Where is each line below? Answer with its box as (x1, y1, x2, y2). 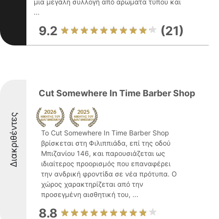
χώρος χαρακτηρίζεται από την (41, 180, 143, 188)
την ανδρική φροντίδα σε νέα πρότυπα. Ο (41, 170, 177, 178)
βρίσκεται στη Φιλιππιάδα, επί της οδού (41, 139, 171, 147)
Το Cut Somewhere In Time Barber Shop (41, 129, 169, 137)
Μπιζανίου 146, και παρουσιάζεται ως (41, 149, 165, 157)
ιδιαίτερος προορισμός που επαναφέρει (41, 159, 171, 168)
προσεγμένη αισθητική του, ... (41, 190, 138, 198)
